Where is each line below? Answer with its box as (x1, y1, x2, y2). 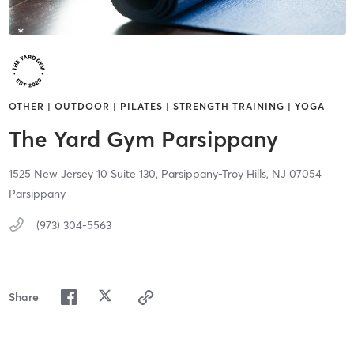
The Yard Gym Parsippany (8, 126, 278, 153)
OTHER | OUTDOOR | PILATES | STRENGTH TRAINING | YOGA (8, 100, 325, 113)
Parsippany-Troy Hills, (160, 167, 272, 182)
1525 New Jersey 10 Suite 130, (8, 167, 161, 182)
